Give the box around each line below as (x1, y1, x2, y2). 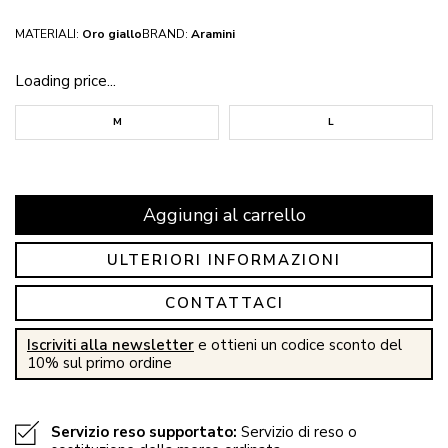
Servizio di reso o (237, 422, 357, 442)
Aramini (191, 25, 235, 42)
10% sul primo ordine (27, 353, 172, 373)
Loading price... (15, 70, 116, 91)
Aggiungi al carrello (142, 203, 306, 227)
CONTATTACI (164, 293, 284, 313)
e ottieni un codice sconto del (194, 335, 402, 355)
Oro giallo (82, 25, 142, 42)
